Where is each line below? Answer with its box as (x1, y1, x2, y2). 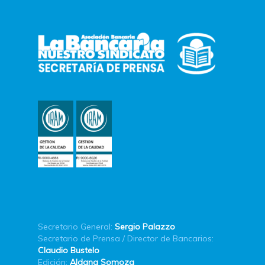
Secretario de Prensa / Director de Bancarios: (38, 232, 214, 244)
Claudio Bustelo (38, 244, 99, 256)
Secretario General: (38, 221, 112, 232)
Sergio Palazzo (115, 221, 175, 232)
